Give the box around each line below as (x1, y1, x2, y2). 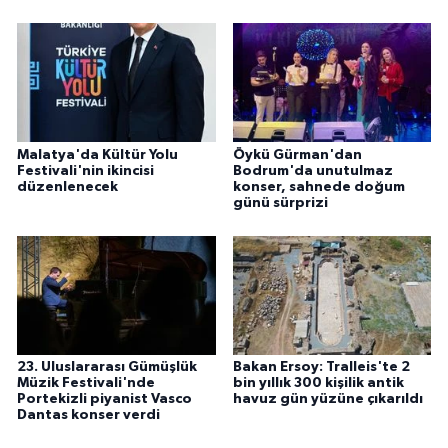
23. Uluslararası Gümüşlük (17, 360, 197, 375)
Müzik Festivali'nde (17, 376, 155, 391)
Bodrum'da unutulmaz (232, 163, 393, 178)
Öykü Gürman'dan (232, 147, 362, 162)
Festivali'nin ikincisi (17, 163, 154, 178)
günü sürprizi (232, 195, 328, 210)
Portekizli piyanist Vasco (17, 392, 192, 407)
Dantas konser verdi (17, 408, 160, 423)
